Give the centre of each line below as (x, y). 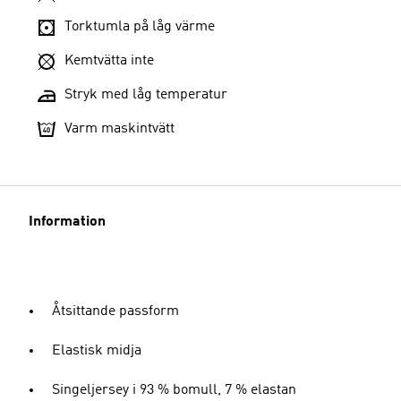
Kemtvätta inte (109, 60)
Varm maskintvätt (119, 128)
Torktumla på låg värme (140, 26)
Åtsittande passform (115, 311)
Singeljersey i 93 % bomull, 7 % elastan (174, 390)
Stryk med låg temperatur (146, 94)
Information (67, 222)
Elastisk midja (97, 350)
